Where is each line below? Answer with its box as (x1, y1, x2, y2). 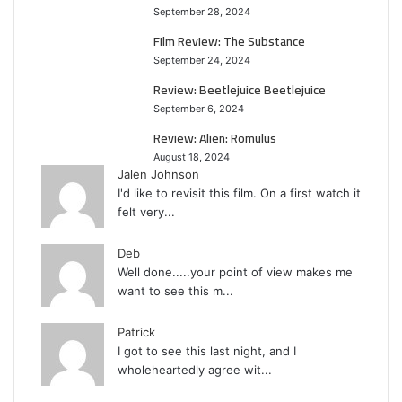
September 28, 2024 (153, 5, 250, 19)
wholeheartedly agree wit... (118, 363, 272, 378)
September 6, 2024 (153, 102, 244, 116)
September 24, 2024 (153, 54, 250, 67)
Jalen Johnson (118, 167, 199, 182)
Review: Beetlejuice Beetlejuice (153, 78, 326, 102)
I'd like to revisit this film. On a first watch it (118, 186, 361, 201)
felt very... (118, 205, 175, 220)
